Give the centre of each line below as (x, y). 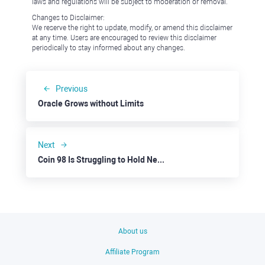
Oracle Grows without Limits (91, 104)
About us (132, 231)
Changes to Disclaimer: (68, 18)
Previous (72, 89)
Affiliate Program (132, 252)
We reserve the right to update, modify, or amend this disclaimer (132, 28)
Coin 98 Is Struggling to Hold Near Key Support (161, 160)
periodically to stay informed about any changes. (109, 48)
